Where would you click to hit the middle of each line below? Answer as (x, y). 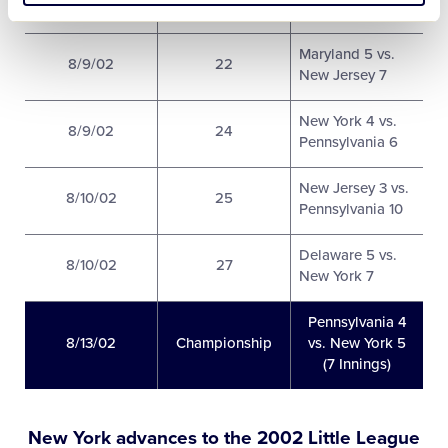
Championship (224, 343)
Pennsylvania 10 (350, 209)
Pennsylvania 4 (357, 322)
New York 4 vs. (347, 121)
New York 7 (336, 276)
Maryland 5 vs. (346, 54)
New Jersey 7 (342, 75)
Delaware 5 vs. (347, 255)
